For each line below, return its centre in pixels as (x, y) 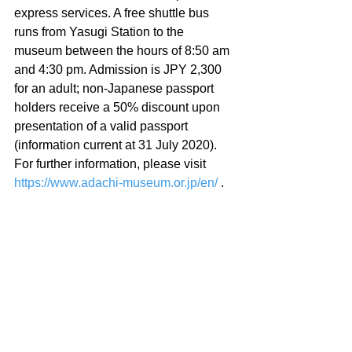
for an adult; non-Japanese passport (115, 88)
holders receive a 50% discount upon (119, 107)
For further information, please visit (112, 163)
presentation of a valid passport (103, 126)
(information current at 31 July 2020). (117, 145)
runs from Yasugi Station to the (101, 31)
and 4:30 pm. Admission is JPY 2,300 (119, 69)
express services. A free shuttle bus (113, 13)
